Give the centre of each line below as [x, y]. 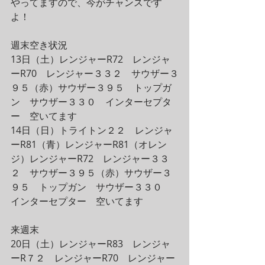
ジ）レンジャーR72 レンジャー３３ [90, 159]
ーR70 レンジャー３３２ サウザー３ [95, 73]
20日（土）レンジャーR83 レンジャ [91, 244]
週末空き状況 [39, 45]
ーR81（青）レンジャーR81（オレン [89, 144]
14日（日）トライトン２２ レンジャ [92, 130]
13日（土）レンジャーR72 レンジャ [91, 59]
